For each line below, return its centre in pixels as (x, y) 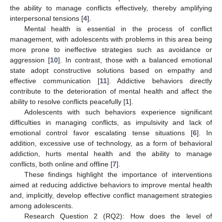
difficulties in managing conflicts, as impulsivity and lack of (111, 123)
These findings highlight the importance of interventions (118, 175)
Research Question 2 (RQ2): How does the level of (118, 216)
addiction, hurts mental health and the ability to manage (111, 154)
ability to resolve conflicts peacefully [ (68, 102)
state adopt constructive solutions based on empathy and (111, 71)
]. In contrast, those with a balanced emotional (135, 60)
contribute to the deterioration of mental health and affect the (111, 91)
